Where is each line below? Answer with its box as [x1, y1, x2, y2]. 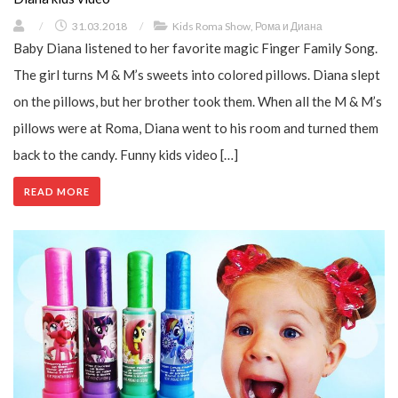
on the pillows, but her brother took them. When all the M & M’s [13, 92, 382, 109]
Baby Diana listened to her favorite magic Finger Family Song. [13, 39, 378, 56]
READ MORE [24, 185, 90, 197]
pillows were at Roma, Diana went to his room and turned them [13, 119, 378, 136]
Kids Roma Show [172, 19, 251, 33]
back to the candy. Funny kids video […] [13, 146, 238, 163]
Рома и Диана [255, 19, 322, 33]
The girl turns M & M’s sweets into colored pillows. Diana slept [13, 66, 380, 83]
